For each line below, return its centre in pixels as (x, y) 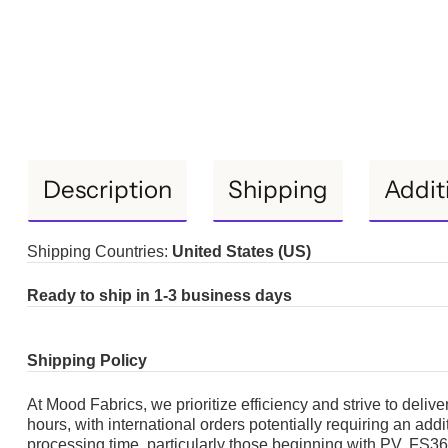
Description (107, 189)
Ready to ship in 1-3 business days (159, 296)
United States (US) (241, 251)
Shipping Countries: (99, 251)
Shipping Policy (87, 360)
